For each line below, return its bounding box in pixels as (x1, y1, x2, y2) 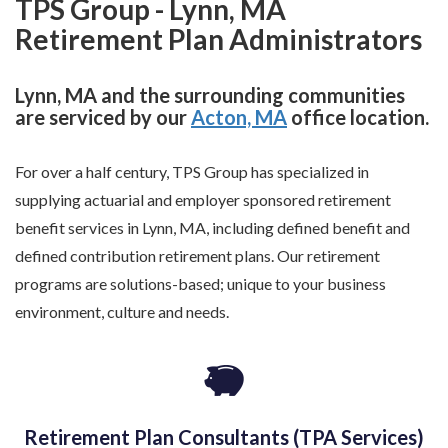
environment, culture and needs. (15, 302, 229, 321)
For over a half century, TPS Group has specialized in (15, 162, 369, 181)
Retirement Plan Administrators (15, 22, 422, 56)
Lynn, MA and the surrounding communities (15, 83, 405, 107)
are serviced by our (15, 105, 191, 129)
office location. (287, 105, 429, 129)
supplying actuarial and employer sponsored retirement (15, 190, 391, 209)
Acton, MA (191, 105, 287, 129)
